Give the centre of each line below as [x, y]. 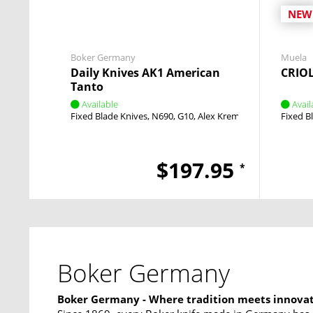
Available [100, 104]
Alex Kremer [223, 116]
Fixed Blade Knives [109, 116]
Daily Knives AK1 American [145, 73]
